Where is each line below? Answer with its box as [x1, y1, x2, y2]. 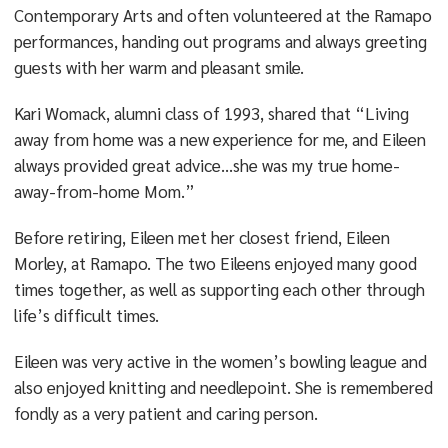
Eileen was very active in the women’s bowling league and [13, 350, 427, 372]
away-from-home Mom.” [13, 180, 195, 202]
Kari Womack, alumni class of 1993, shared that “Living [13, 102, 409, 124]
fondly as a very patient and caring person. [13, 402, 318, 424]
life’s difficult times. [13, 304, 159, 326]
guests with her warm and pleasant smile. [13, 56, 304, 78]
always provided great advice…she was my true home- [13, 154, 400, 176]
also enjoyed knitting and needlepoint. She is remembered [13, 376, 433, 398]
